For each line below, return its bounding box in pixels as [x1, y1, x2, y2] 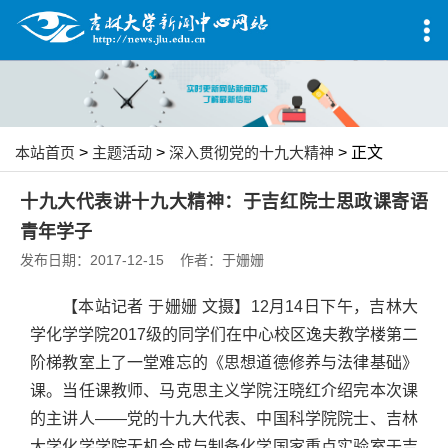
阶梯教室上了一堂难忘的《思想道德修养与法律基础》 [30, 354, 418, 372]
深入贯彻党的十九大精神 [169, 144, 334, 162]
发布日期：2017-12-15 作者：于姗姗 [20, 252, 280, 269]
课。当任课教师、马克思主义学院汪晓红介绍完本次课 [30, 382, 418, 400]
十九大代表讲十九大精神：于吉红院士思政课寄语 [20, 192, 428, 213]
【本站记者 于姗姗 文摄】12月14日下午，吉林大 [62, 298, 418, 316]
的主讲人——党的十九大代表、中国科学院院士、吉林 [30, 410, 418, 428]
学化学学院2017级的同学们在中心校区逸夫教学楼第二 [30, 326, 418, 344]
